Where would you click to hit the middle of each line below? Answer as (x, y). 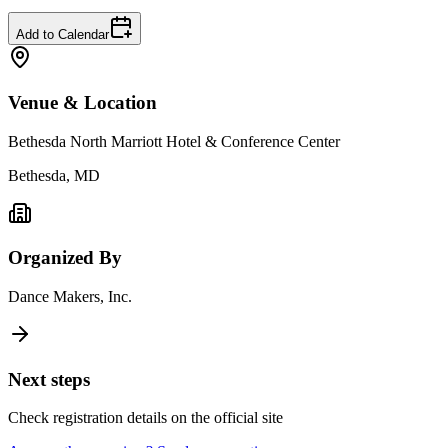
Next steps (49, 379)
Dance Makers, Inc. (70, 296)
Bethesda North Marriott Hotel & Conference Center (174, 141)
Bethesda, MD (54, 175)
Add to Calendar (62, 35)
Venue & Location (82, 102)
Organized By (65, 258)
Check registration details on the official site (145, 418)
